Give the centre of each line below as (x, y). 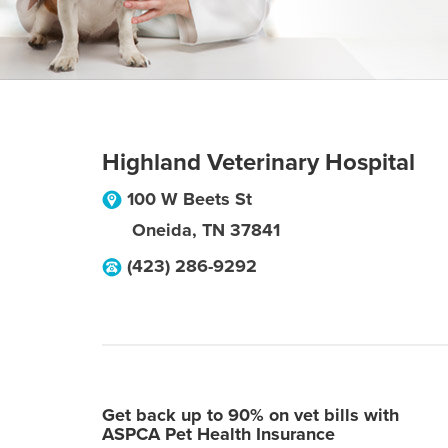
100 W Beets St (189, 199)
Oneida (162, 230)
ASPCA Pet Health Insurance (218, 434)
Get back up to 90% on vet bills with (250, 415)
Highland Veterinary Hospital (258, 162)
